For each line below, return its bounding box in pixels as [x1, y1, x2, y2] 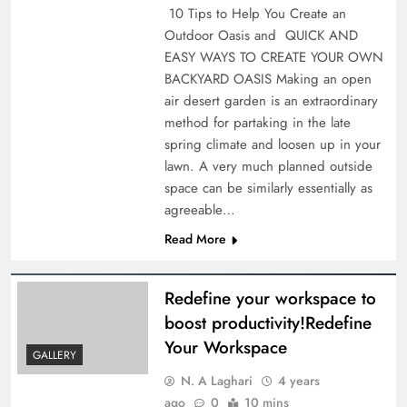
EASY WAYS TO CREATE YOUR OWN [164, 46, 383, 67]
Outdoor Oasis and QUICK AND [164, 25, 358, 45]
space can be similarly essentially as [164, 177, 372, 198]
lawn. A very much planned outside [164, 155, 372, 176]
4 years [277, 371, 320, 390]
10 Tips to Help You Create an [164, 3, 346, 24]
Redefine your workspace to [164, 285, 376, 311]
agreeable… [164, 199, 235, 220]
